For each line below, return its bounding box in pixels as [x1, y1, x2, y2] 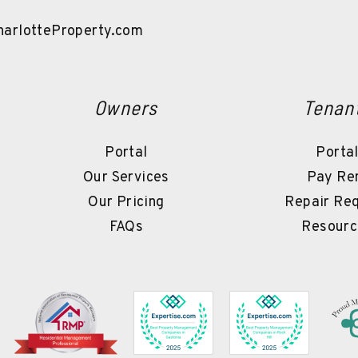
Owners [94, 95, 158, 119]
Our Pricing [88, 193, 165, 212]
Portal [105, 144, 148, 162]
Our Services [83, 169, 169, 187]
